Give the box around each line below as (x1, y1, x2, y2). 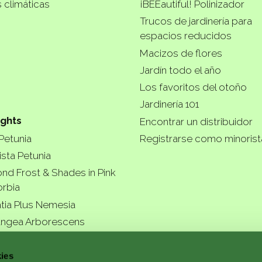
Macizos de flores (140, 47, 222, 59)
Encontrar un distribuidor (140, 115, 253, 127)
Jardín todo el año (140, 64, 221, 76)
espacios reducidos (140, 30, 232, 42)
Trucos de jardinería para (140, 15, 252, 27)
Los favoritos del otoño (140, 81, 247, 94)
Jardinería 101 (140, 98, 199, 111)
